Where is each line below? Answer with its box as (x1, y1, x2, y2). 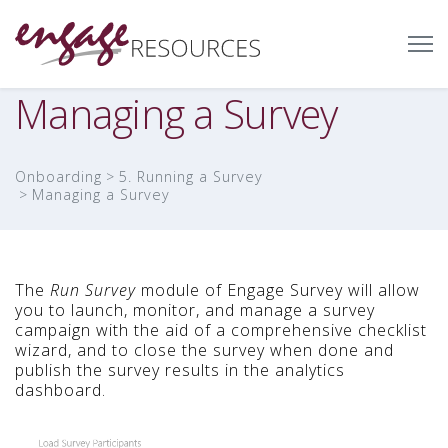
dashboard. (15, 379, 106, 402)
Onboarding (15, 167, 102, 187)
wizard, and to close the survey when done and (15, 339, 394, 362)
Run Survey (50, 279, 136, 302)
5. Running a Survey (119, 167, 263, 187)
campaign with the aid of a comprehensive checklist (15, 319, 427, 342)
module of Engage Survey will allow (136, 279, 420, 302)
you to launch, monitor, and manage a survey (15, 299, 375, 322)
